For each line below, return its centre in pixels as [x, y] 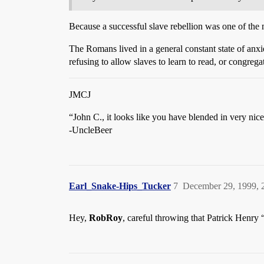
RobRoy [106, 218]
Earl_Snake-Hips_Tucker [120, 186]
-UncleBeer [90, 130]
